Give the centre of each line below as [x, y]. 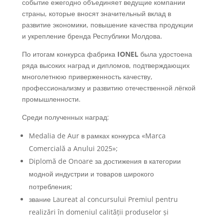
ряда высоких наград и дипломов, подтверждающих [106, 65]
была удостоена [165, 54]
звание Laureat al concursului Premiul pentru [103, 199]
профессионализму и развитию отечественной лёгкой [109, 88]
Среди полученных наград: [65, 117]
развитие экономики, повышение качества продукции [107, 25]
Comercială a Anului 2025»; [73, 148]
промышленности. [51, 99]
